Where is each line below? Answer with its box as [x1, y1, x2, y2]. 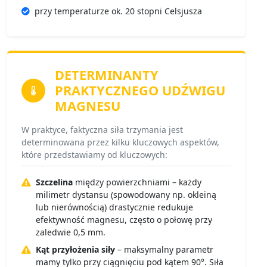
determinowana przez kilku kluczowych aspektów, [21, 136, 219, 148]
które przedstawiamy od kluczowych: [21, 149, 167, 161]
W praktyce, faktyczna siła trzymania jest [21, 124, 183, 136]
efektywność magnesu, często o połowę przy [36, 214, 212, 226]
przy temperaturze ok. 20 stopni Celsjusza [35, 5, 202, 17]
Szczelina [36, 176, 73, 188]
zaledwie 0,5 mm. [36, 226, 105, 238]
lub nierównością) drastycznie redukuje [36, 201, 193, 213]
